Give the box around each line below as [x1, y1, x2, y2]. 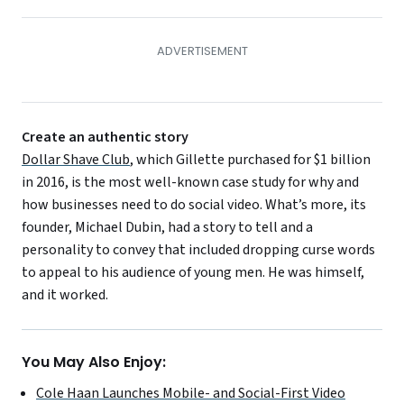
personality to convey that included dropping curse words [22, 239, 375, 260]
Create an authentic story [22, 126, 188, 147]
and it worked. [22, 284, 108, 305]
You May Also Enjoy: [22, 352, 166, 373]
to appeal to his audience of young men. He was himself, [22, 262, 364, 282]
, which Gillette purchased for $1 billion [130, 149, 371, 170]
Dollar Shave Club [22, 149, 130, 170]
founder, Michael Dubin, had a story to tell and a [22, 216, 313, 237]
